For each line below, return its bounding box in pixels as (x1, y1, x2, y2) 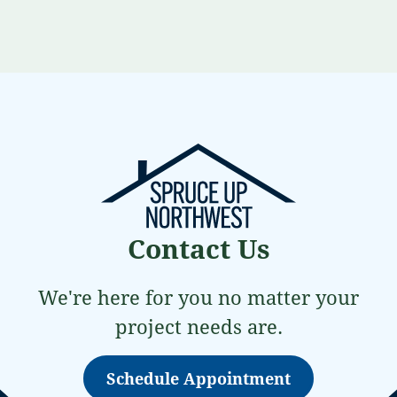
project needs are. (114, 314, 283, 340)
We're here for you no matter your (38, 284, 359, 311)
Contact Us (127, 230, 270, 267)
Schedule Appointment (106, 367, 291, 389)
